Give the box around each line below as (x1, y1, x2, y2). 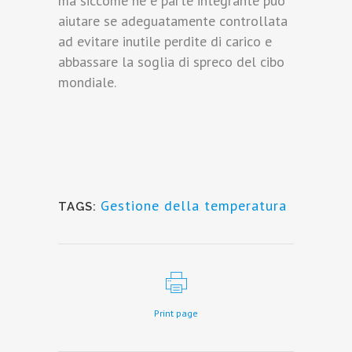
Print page (154, 307, 198, 320)
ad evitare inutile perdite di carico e (58, 32, 272, 51)
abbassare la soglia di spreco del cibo (58, 53, 284, 71)
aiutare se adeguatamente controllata (58, 12, 288, 31)
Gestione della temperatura (101, 196, 287, 215)
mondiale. (58, 73, 116, 92)
